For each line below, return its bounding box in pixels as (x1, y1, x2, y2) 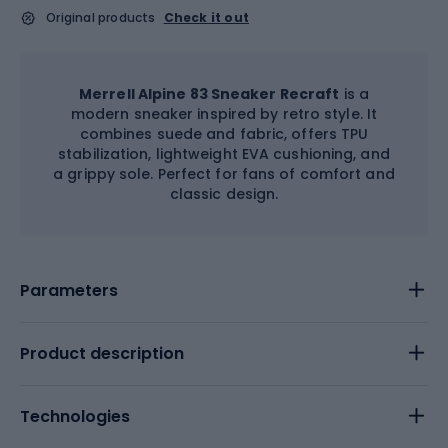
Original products (46, 8, 156, 26)
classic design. (169, 183, 279, 204)
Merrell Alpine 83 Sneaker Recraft (79, 83, 340, 104)
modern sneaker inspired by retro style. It (70, 103, 378, 124)
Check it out (163, 8, 250, 26)
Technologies (20, 404, 130, 428)
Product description (20, 341, 184, 365)
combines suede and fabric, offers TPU (79, 123, 369, 144)
